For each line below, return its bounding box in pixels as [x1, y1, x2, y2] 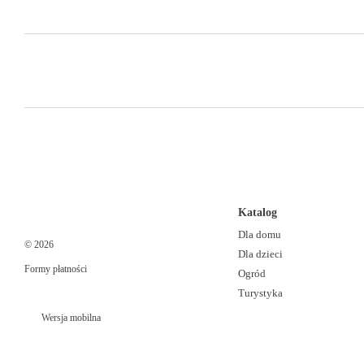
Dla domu [237, 228, 281, 240]
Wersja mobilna [39, 312, 101, 323]
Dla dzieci [237, 248, 283, 260]
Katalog [237, 206, 277, 219]
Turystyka [237, 287, 283, 299]
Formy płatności [24, 263, 87, 275]
